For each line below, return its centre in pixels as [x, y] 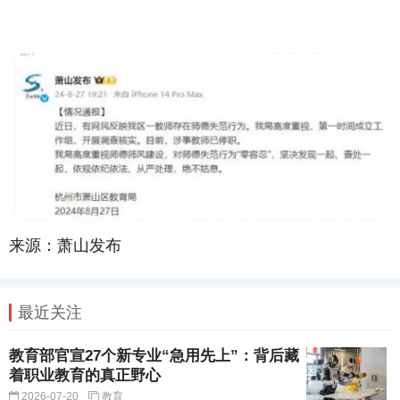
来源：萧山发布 [65, 246]
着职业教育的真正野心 [85, 376]
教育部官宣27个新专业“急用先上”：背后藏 [154, 356]
